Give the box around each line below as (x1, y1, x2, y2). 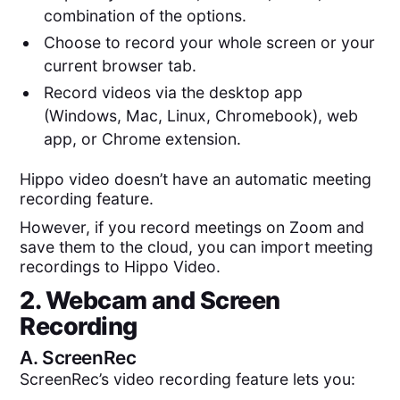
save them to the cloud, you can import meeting (20, 237, 374, 256)
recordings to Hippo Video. (20, 256, 221, 276)
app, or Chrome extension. (43, 129, 241, 148)
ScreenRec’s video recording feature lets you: (20, 369, 356, 388)
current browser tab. (43, 56, 196, 76)
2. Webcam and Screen (20, 286, 280, 316)
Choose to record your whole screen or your (43, 33, 375, 53)
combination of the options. (43, 6, 246, 26)
